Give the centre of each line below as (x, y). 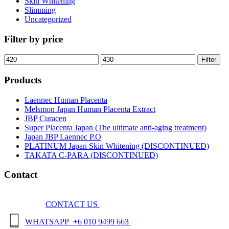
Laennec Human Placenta (66, 100)
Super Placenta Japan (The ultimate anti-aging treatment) (116, 127)
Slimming (40, 10)
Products (23, 80)
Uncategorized (48, 19)
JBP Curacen (45, 118)
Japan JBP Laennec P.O (63, 136)
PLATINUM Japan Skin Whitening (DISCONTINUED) (117, 146)
